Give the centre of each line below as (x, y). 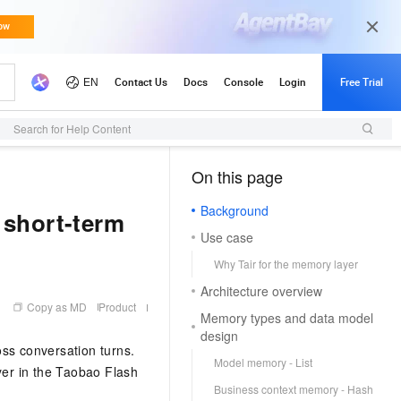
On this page (237, 176)
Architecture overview (261, 291)
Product (117, 307)
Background (235, 210)
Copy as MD (57, 307)
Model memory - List (263, 362)
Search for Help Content (72, 128)
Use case (227, 237)
